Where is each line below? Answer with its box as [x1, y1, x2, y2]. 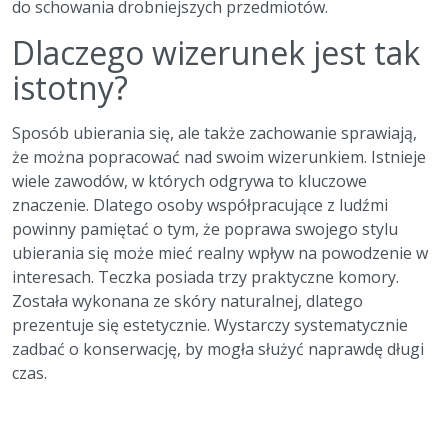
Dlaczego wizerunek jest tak [12, 31, 420, 75]
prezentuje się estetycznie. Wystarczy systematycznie [12, 314, 408, 337]
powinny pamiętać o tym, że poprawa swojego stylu [12, 218, 398, 241]
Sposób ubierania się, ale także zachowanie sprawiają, [12, 122, 417, 145]
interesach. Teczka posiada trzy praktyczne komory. [12, 266, 399, 289]
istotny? [12, 66, 128, 110]
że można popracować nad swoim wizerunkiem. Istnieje [12, 146, 426, 169]
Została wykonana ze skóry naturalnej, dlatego [12, 290, 363, 313]
